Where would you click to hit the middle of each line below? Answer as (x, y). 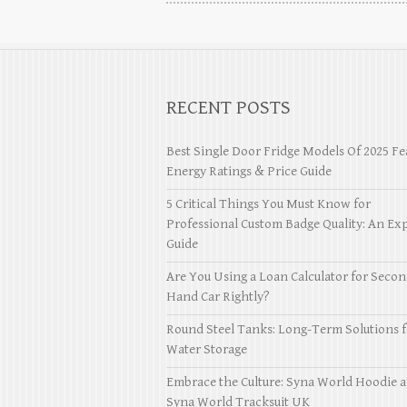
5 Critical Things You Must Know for (268, 203)
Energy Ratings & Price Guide (249, 171)
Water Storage (207, 349)
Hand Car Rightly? (218, 296)
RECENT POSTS (228, 107)
